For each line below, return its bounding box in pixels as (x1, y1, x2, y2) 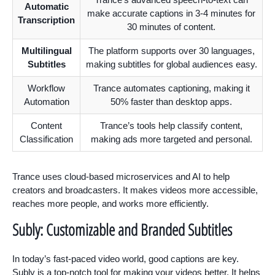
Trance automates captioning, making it (93, 82, 250, 93)
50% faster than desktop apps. (110, 96, 232, 107)
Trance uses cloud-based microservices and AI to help (12, 171, 230, 182)
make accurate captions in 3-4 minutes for (87, 7, 255, 18)
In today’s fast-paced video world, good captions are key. (12, 253, 239, 264)
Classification (20, 133, 73, 144)
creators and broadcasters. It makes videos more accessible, (12, 184, 258, 195)
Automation (23, 96, 69, 107)
